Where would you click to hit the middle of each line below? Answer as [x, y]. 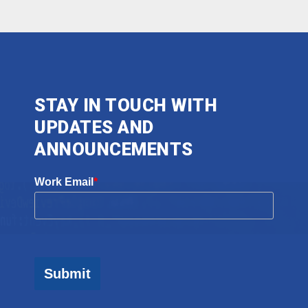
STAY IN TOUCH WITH [126, 106]
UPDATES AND [94, 128]
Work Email [64, 182]
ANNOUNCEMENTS [114, 150]
